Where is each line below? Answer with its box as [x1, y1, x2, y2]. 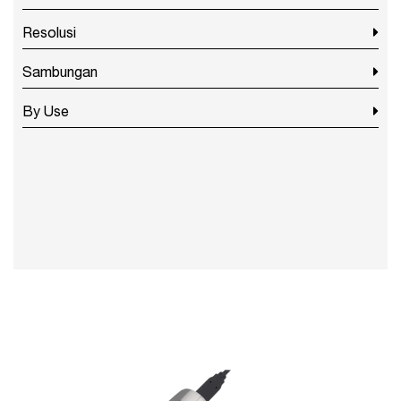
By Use [22, 102, 69, 119]
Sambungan [22, 63, 98, 80]
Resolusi [22, 23, 76, 40]
